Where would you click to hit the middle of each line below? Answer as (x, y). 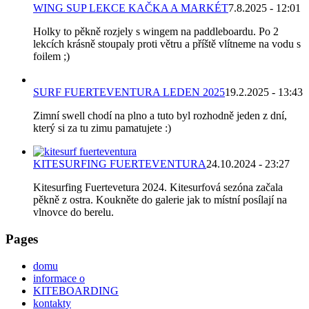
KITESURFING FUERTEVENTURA (120, 164)
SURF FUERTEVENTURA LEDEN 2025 (129, 92)
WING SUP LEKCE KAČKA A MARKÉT (131, 8)
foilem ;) (51, 57)
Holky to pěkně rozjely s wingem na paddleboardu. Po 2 (156, 32)
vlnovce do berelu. (73, 212)
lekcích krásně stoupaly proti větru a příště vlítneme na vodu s (167, 44)
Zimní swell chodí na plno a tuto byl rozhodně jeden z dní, (160, 116)
